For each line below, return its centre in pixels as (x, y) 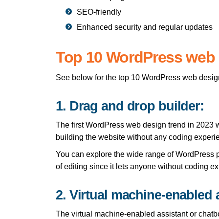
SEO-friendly (99, 12)
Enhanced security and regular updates (145, 27)
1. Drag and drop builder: (130, 106)
